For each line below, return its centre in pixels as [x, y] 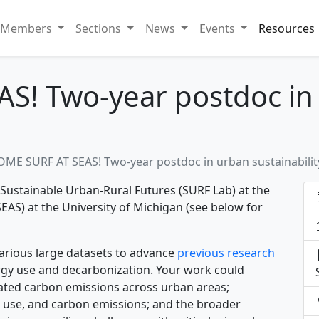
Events [218, 28]
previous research [226, 253]
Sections [100, 28]
